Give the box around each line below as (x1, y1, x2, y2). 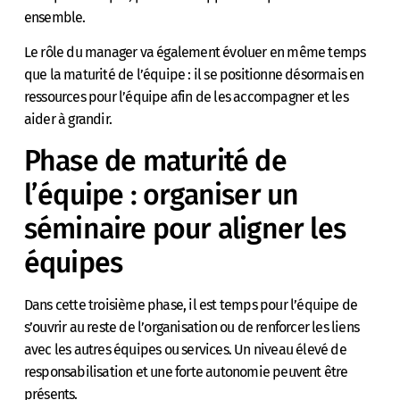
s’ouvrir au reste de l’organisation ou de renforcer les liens (23, 318, 360, 336)
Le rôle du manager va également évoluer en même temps (23, 44, 366, 62)
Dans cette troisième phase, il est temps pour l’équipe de (23, 296, 358, 313)
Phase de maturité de (23, 143, 287, 178)
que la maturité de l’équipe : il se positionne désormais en (23, 66, 364, 84)
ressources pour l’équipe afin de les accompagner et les (23, 88, 348, 106)
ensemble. (23, 8, 86, 26)
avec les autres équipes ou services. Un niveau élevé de (23, 340, 346, 358)
